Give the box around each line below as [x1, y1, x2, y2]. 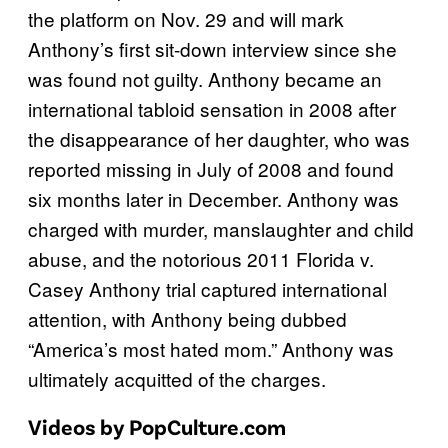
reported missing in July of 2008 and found [28, 155, 394, 183]
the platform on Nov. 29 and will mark [28, 5, 344, 33]
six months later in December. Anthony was [28, 185, 399, 213]
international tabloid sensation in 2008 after [28, 95, 396, 123]
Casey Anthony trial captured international [28, 275, 387, 303]
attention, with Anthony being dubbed [28, 305, 347, 333]
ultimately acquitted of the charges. [28, 365, 326, 393]
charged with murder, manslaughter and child [28, 215, 414, 243]
